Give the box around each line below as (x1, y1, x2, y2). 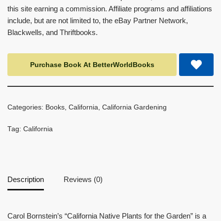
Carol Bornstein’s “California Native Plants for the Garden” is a (7, 212, 206, 220)
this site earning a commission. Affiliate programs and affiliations (7, 4, 212, 13)
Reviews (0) (64, 175, 103, 184)
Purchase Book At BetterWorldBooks (30, 61, 154, 69)
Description (7, 175, 44, 184)
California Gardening (102, 104, 167, 111)
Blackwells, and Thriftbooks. (7, 28, 98, 37)
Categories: (7, 104, 45, 111)
